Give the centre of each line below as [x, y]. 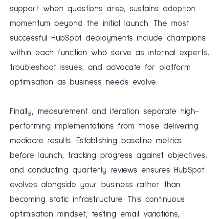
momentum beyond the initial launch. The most [99, 24]
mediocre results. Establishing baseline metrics [96, 141]
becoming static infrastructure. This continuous [97, 200]
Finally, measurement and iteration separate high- [104, 112]
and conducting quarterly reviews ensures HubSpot [107, 171]
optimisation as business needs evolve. [83, 83]
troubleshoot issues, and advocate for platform [100, 68]
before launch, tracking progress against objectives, [109, 156]
